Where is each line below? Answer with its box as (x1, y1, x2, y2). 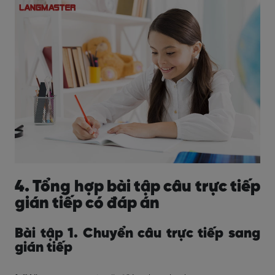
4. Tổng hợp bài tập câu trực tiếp (15, 178, 260, 196)
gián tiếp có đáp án (15, 195, 160, 212)
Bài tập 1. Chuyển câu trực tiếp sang (15, 227, 260, 241)
